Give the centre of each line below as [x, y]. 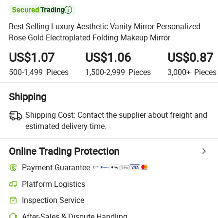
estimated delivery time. [66, 126]
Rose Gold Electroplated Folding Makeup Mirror [90, 38]
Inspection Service [53, 200]
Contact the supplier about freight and [142, 115]
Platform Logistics [54, 184]
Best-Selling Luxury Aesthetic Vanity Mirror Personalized [105, 27]
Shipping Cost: [50, 115]
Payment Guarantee [56, 168]
